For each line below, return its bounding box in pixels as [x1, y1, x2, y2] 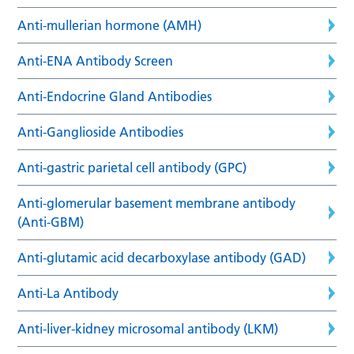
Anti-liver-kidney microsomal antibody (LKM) [17, 320, 279, 337]
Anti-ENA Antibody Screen [17, 52, 174, 69]
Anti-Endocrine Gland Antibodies [17, 88, 213, 104]
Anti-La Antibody [17, 284, 119, 301]
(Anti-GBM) [17, 213, 85, 230]
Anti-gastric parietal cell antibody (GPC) [17, 159, 247, 175]
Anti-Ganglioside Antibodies [17, 123, 184, 140]
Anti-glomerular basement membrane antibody [17, 194, 296, 211]
